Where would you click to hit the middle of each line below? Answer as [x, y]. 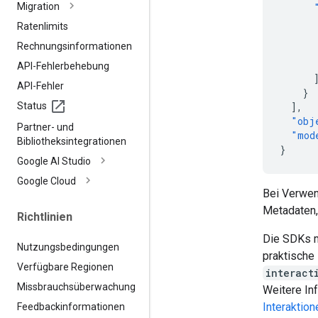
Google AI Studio [54, 161]
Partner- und [45, 127]
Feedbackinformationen [71, 306]
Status [32, 105]
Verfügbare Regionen [65, 267]
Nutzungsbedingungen [68, 247]
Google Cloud [46, 181]
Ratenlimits [43, 26]
